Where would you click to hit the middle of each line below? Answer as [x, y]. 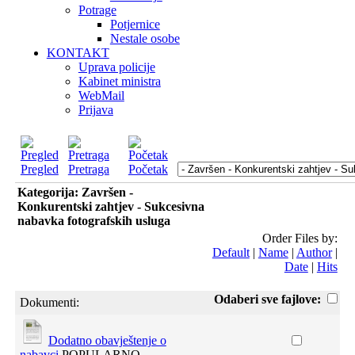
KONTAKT [78, 53]
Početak [148, 169]
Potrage [97, 10]
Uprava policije [116, 67]
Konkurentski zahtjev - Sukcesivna [111, 206]
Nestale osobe [145, 38]
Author [314, 252]
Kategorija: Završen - [75, 192]
